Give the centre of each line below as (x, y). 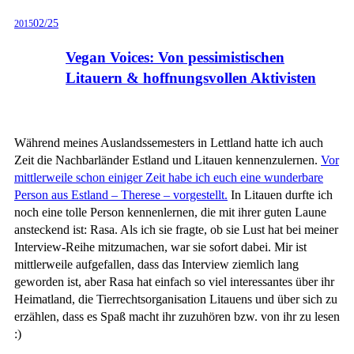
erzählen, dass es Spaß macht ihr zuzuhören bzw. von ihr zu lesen (177, 316)
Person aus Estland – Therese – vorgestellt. (121, 194)
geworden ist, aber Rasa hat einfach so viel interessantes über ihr (174, 281)
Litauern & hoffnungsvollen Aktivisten (191, 77)
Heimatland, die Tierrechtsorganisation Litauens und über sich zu (176, 299)
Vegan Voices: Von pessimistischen (175, 57)
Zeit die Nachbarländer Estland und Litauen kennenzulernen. (168, 160)
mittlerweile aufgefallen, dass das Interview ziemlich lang (156, 264)
